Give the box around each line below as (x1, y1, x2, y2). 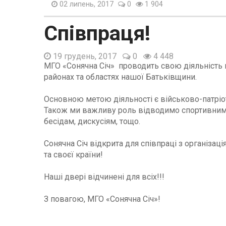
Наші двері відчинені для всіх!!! (44, 172, 164, 182)
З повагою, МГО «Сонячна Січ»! (44, 194, 160, 204)
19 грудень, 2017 (51, 51, 117, 61)
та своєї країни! (44, 149, 103, 159)
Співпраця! (44, 21, 150, 45)
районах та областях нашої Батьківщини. (44, 72, 197, 82)
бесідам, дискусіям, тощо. (44, 116, 140, 126)
